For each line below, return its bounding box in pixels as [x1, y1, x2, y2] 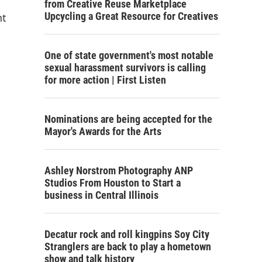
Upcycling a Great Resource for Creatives [44, 10, 218, 22]
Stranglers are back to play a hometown [44, 240, 211, 253]
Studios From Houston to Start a [44, 177, 181, 189]
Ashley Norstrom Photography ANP [44, 164, 193, 177]
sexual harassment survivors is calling [44, 61, 206, 74]
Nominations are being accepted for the [44, 113, 212, 125]
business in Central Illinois [44, 189, 158, 201]
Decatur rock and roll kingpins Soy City [44, 228, 209, 240]
